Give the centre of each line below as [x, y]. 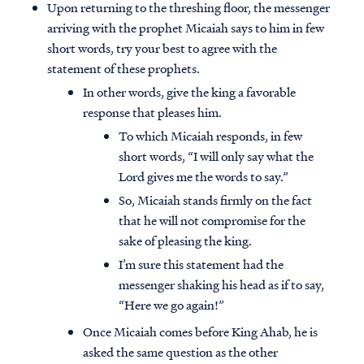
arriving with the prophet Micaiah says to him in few [186, 28]
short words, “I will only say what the [216, 156]
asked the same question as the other [180, 352]
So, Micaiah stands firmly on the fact [215, 200]
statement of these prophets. [123, 69]
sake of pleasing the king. [185, 241]
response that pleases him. [152, 113]
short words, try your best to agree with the [162, 48]
